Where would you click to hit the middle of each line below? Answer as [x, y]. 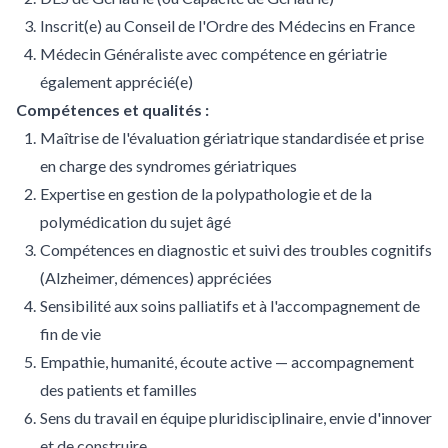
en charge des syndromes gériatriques [168, 165]
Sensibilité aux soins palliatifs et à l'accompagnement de [230, 305]
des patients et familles [118, 389]
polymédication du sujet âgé [135, 221]
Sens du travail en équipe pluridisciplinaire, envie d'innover [236, 417]
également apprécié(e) [116, 81]
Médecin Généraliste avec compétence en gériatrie [213, 53]
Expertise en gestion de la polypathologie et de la [206, 193]
